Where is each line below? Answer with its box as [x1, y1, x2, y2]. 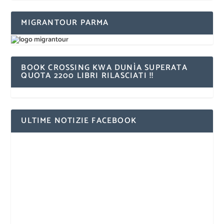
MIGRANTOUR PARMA [21, 15, 109, 29]
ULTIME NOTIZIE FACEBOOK [21, 113, 137, 127]
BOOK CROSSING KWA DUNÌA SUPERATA [21, 60, 187, 74]
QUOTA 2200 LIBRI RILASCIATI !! [21, 68, 154, 82]
